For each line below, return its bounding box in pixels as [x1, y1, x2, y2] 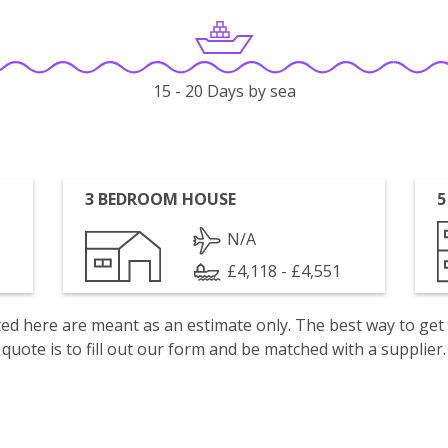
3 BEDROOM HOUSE [85, 188, 237, 210]
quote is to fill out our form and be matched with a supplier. [2, 338, 446, 360]
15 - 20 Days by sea [152, 80, 296, 103]
